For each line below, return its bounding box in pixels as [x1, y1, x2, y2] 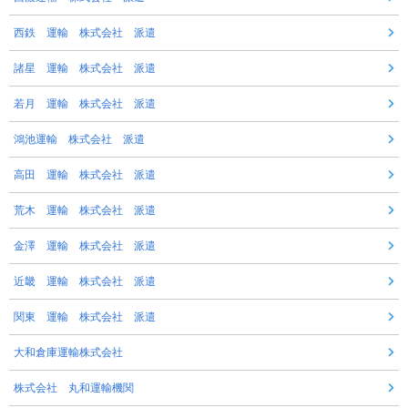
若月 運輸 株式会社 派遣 [14, 97, 156, 111]
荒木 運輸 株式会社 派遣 [14, 204, 156, 218]
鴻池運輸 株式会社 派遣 [14, 133, 145, 147]
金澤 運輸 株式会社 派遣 [14, 240, 156, 253]
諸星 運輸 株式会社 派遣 [14, 62, 156, 76]
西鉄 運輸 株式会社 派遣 [14, 26, 156, 40]
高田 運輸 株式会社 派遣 [14, 168, 156, 182]
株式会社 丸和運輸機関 [14, 382, 134, 395]
